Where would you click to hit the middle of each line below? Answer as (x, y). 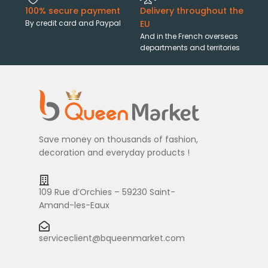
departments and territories (190, 48)
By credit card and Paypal (73, 23)
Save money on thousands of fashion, (118, 140)
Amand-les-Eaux (74, 205)
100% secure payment (73, 11)
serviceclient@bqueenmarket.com (112, 238)
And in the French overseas (189, 36)
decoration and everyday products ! (114, 153)
